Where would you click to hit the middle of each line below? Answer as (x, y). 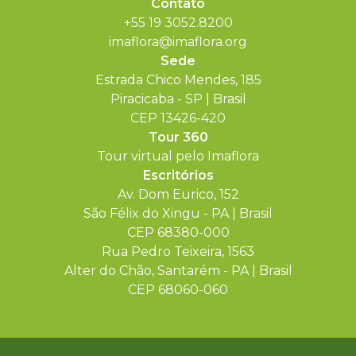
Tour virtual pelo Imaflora (178, 156)
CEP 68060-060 (178, 290)
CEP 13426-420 (178, 118)
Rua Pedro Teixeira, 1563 (178, 252)
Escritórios (178, 175)
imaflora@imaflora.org (178, 42)
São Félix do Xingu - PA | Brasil (178, 213)
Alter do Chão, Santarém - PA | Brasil (178, 271)
